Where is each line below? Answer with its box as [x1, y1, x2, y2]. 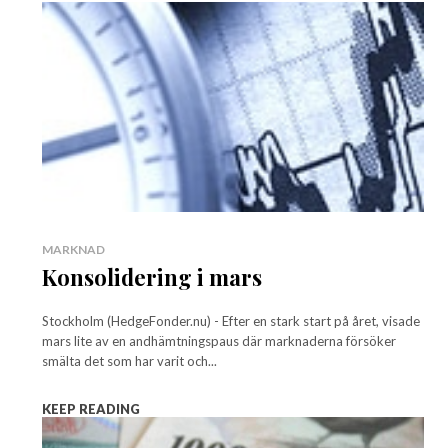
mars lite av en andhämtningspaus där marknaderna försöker [42, 333, 396, 350]
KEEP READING [42, 401, 140, 418]
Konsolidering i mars [42, 262, 262, 293]
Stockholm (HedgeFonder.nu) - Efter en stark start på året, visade [42, 313, 420, 330]
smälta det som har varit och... [42, 353, 217, 370]
